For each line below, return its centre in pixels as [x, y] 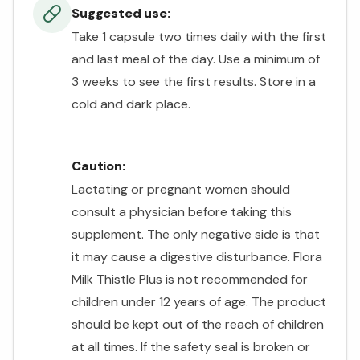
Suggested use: [121, 14]
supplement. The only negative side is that [196, 235]
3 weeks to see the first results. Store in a [194, 82]
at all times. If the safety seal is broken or [191, 347]
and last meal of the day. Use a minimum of [196, 59]
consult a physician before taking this [182, 212]
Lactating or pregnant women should [181, 190]
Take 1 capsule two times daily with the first [199, 37]
